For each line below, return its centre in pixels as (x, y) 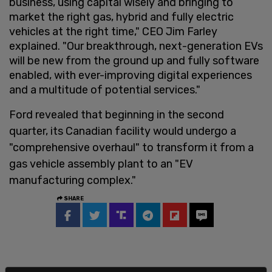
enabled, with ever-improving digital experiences (131, 75)
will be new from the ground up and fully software (134, 60)
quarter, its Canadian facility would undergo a (123, 131)
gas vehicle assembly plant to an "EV (101, 164)
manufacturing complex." (74, 180)
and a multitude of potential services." (105, 90)
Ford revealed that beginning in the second (117, 114)
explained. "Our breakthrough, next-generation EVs (136, 46)
